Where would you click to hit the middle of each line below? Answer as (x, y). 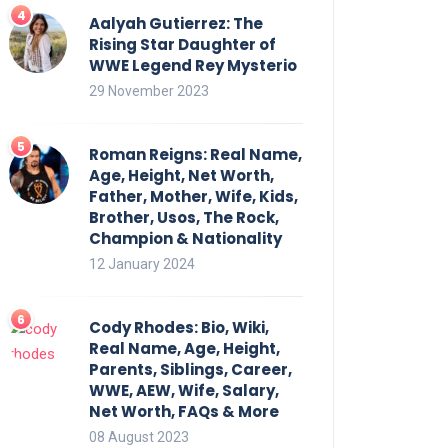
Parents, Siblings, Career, (190, 369)
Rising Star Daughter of (182, 44)
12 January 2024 (142, 263)
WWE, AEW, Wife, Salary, (184, 390)
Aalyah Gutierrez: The (176, 23)
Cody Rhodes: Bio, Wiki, (179, 327)
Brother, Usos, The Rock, (184, 217)
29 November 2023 (149, 90)
